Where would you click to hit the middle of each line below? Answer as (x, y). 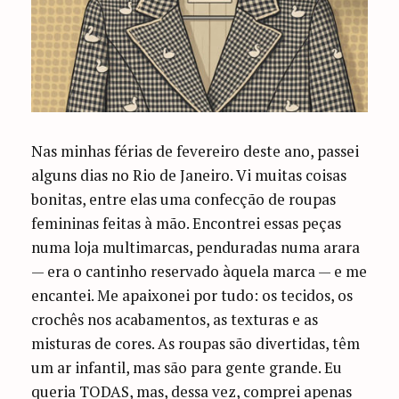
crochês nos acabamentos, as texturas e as (175, 319)
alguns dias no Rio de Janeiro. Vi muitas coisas (189, 175)
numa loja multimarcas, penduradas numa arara (196, 247)
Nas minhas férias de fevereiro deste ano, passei (195, 151)
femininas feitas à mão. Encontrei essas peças (187, 223)
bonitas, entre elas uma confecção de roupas (184, 199)
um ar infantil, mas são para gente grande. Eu (187, 367)
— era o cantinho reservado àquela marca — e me (199, 271)
